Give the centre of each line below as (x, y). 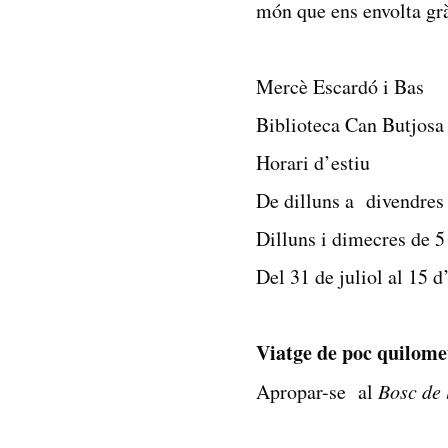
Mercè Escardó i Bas (340, 86)
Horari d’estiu (313, 162)
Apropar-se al (317, 391)
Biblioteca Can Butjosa (350, 124)
